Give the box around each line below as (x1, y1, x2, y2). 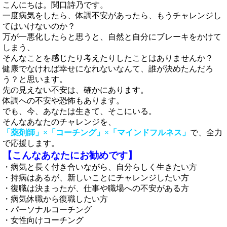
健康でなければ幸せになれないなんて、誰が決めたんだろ (3, 64, 213, 73)
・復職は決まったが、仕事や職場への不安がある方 (3, 184, 189, 193)
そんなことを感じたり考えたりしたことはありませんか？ (3, 54, 213, 62)
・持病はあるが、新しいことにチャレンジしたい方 (3, 173, 189, 182)
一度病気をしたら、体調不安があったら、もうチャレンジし (3, 11, 221, 20)
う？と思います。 (3, 75, 67, 84)
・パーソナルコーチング (3, 205, 92, 214)
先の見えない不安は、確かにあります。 (3, 86, 148, 94)
